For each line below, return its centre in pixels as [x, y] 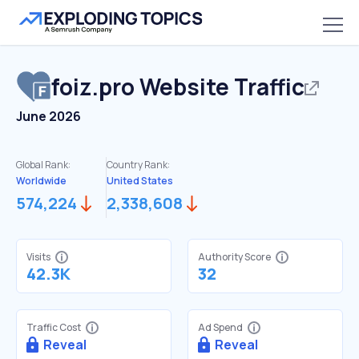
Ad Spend [220, 327]
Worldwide [41, 181]
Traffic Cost [54, 327]
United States [140, 181]
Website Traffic [220, 87]
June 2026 [48, 116]
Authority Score [234, 257]
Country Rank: [138, 165]
